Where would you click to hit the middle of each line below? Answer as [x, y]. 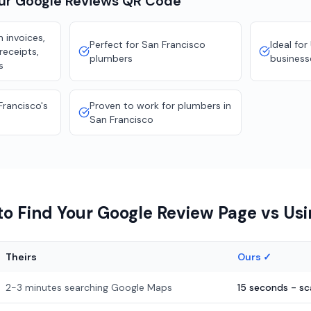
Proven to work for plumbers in [160, 106]
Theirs [21, 257]
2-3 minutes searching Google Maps [89, 287]
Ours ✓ [254, 257]
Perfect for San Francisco [148, 44]
